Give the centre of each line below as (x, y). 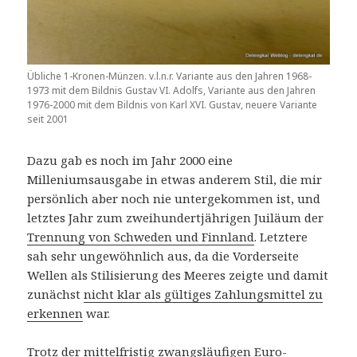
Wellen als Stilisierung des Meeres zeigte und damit (178, 275)
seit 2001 (48, 119)
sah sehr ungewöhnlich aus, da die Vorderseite (163, 255)
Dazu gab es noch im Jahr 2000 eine (130, 160)
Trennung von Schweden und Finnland (141, 236)
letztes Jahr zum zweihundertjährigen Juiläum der (176, 217)
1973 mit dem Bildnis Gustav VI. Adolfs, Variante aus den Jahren (172, 90)
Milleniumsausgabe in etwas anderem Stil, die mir (175, 179)
